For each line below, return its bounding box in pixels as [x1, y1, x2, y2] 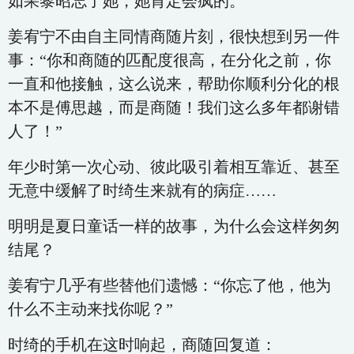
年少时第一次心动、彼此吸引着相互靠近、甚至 [8, 158, 340, 175]
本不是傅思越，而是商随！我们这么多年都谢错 [8, 99, 340, 116]
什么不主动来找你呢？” [8, 300, 173, 318]
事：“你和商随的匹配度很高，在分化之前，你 [8, 51, 331, 69]
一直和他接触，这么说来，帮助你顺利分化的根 [8, 75, 340, 92]
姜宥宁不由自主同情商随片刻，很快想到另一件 [8, 28, 340, 45]
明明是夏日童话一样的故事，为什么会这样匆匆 [8, 217, 340, 235]
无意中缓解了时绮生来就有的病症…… [8, 182, 277, 199]
